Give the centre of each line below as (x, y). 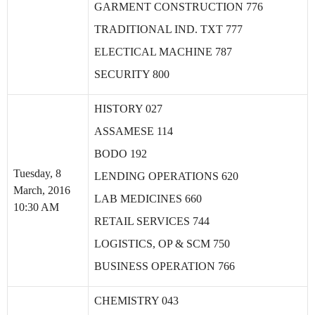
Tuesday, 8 (37, 173)
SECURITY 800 (132, 75)
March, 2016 (42, 190)
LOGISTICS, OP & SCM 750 (162, 244)
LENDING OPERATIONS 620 (166, 176)
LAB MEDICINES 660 (148, 199)
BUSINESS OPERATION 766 (165, 266)
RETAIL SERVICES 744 (152, 221)
